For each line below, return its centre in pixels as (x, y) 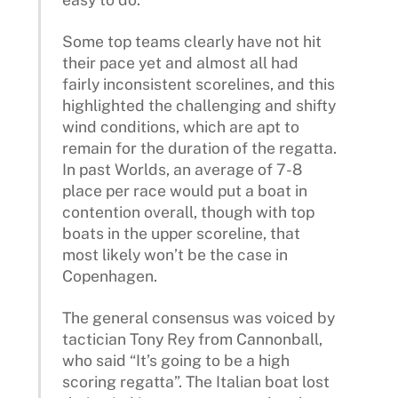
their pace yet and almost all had (181, 62)
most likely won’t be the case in (175, 254)
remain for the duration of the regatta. (200, 147)
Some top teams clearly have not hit (192, 41)
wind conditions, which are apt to (181, 126)
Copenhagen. (110, 275)
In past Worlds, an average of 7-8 (183, 169)
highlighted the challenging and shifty (199, 105)
